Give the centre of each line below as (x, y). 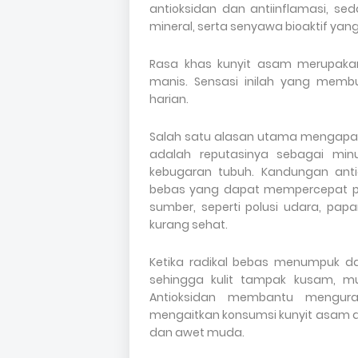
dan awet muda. (197, 332)
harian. (169, 99)
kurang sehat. (189, 224)
